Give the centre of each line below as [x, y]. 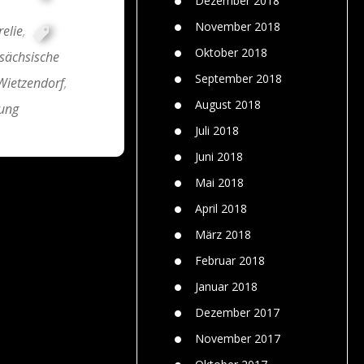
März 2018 [223, 234]
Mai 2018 [219, 182]
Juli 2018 [217, 130]
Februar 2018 [230, 260]
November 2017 [238, 338]
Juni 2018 [219, 156]
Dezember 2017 [237, 312]
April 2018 [221, 208]
